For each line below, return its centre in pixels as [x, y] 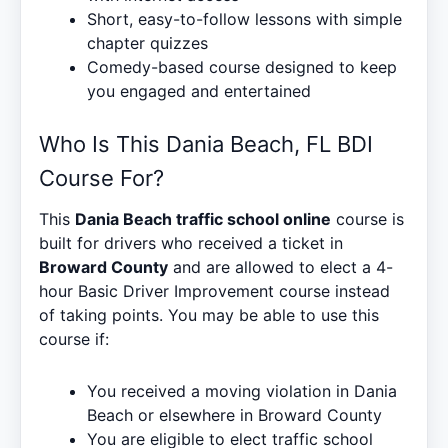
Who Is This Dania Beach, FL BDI [206, 143]
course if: [74, 338]
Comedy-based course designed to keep [242, 66]
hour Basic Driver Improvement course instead [214, 290]
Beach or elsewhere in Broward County [234, 414]
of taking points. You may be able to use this [209, 314]
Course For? [101, 177]
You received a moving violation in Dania [242, 390]
